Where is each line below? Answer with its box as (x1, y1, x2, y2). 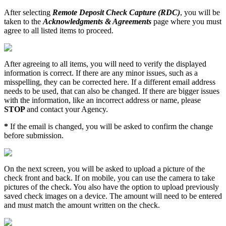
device (85, 192, 105, 201)
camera (169, 174, 192, 183)
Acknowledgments (43, 17, 103, 26)
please (181, 96, 201, 105)
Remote (52, 8, 77, 17)
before (4, 131, 24, 140)
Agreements (112, 17, 151, 26)
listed (41, 26, 58, 35)
